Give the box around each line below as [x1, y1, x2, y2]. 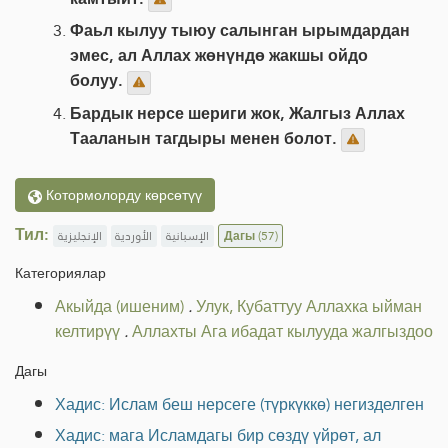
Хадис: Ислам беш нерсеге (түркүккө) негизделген [55, 389, 424, 419]
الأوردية [115, 224, 153, 247]
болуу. [70, 66, 127, 96]
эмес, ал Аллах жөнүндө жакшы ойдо [70, 41, 368, 71]
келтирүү [55, 316, 120, 346]
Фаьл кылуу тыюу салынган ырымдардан [70, 16, 410, 46]
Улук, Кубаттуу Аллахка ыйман [196, 291, 422, 321]
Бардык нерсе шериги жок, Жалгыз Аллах [70, 98, 405, 128]
